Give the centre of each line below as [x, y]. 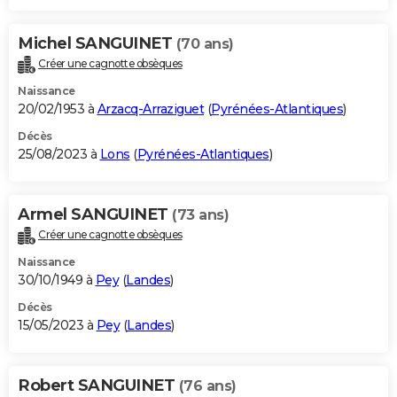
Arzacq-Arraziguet [150, 109]
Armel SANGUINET [95, 215]
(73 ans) [200, 215]
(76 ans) [207, 386]
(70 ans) [205, 44]
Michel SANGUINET [97, 44]
